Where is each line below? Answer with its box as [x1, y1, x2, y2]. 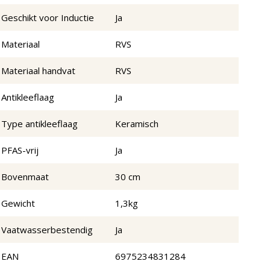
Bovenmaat [1, 171, 49, 183]
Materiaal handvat [1, 64, 75, 77]
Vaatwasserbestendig [1, 224, 93, 236]
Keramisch [115, 118, 159, 130]
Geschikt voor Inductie [1, 11, 94, 24]
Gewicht [1, 197, 35, 210]
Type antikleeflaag [1, 118, 78, 130]
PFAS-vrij [1, 144, 39, 157]
